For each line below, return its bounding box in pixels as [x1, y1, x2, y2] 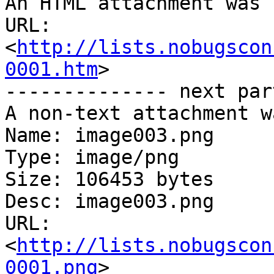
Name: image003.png [5, 124, 214, 147]
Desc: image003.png [5, 190, 214, 213]
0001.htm [5, 58, 98, 81]
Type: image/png [5, 146, 179, 169]
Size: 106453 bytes [5, 168, 214, 191]
